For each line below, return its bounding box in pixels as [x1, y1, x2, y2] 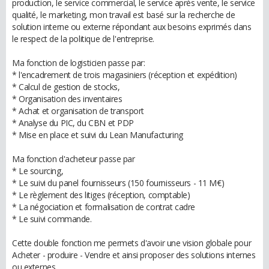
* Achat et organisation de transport [12, 105, 144, 116]
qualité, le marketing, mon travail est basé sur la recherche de [12, 9, 235, 20]
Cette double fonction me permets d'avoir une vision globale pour [12, 237, 252, 249]
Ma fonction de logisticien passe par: [12, 57, 145, 68]
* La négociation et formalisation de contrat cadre [12, 201, 195, 213]
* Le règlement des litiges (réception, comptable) [12, 189, 190, 201]
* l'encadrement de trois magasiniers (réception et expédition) [12, 69, 237, 80]
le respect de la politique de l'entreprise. [12, 33, 154, 44]
